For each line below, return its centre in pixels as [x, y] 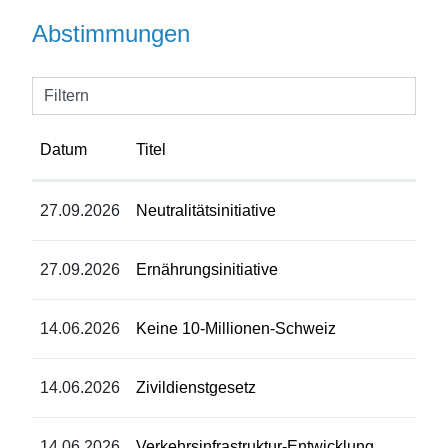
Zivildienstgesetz [196, 387]
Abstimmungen [111, 33]
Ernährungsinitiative [207, 269]
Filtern [66, 95]
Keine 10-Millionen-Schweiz [236, 328]
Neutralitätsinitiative [206, 210]
